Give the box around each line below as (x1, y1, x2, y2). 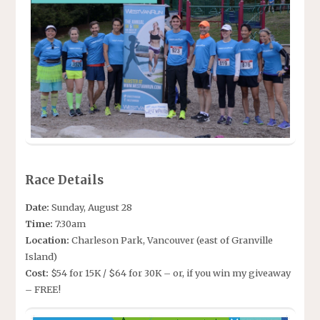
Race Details (24, 171, 104, 188)
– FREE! (24, 284, 61, 296)
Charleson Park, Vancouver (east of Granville (69, 234, 273, 246)
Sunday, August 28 (51, 201, 132, 214)
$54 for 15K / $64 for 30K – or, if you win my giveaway (50, 267, 291, 279)
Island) (24, 251, 57, 263)
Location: (24, 234, 69, 246)
